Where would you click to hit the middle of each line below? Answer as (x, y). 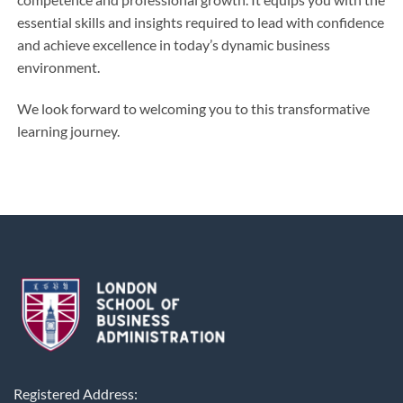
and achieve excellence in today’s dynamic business (174, 45)
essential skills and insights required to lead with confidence (201, 22)
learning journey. (69, 131)
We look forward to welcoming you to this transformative (194, 109)
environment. (59, 67)
